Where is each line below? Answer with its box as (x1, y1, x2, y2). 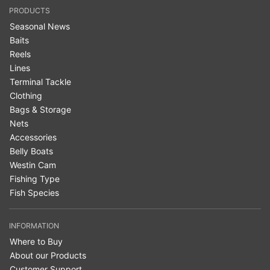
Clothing (10, 90, 42, 101)
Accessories (10, 132, 57, 143)
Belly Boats (10, 146, 53, 157)
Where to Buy (10, 236, 63, 247)
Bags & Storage (10, 104, 71, 115)
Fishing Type (10, 174, 60, 184)
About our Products (10, 250, 86, 261)
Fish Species (10, 187, 59, 198)
